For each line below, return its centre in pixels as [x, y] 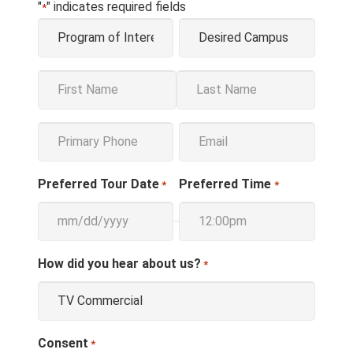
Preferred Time [225, 184]
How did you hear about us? [119, 263]
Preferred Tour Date [98, 184]
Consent [63, 343]
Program [64, 27]
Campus [203, 27]
